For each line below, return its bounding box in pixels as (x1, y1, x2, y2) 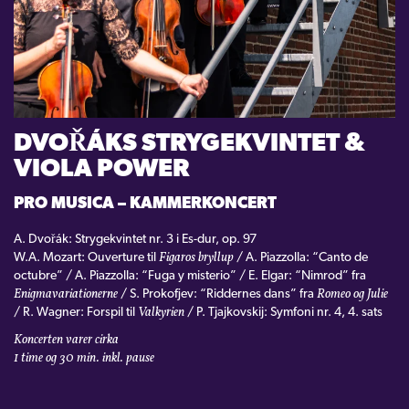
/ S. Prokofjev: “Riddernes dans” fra (118, 287, 317, 301)
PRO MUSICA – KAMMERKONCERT (14, 194, 277, 213)
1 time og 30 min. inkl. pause (14, 349, 154, 367)
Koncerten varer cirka (14, 330, 119, 349)
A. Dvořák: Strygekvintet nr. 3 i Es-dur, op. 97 (14, 232, 257, 246)
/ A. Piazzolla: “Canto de (234, 250, 368, 265)
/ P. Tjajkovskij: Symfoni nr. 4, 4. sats (184, 305, 383, 320)
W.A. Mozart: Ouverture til (14, 250, 159, 265)
